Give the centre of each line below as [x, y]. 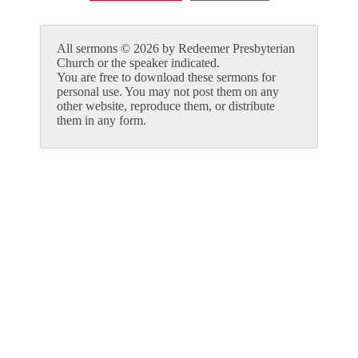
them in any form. [101, 121]
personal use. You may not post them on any [168, 92]
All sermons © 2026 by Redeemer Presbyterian [176, 49]
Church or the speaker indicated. [138, 63]
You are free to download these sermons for [166, 78]
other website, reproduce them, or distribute [166, 106]
